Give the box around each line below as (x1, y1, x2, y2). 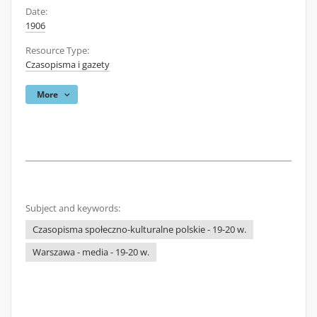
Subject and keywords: (25, 202, 120, 214)
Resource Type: (25, 45, 89, 57)
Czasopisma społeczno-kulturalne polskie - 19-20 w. (33, 224, 246, 236)
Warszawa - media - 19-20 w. (33, 246, 149, 258)
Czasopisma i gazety (25, 59, 110, 71)
